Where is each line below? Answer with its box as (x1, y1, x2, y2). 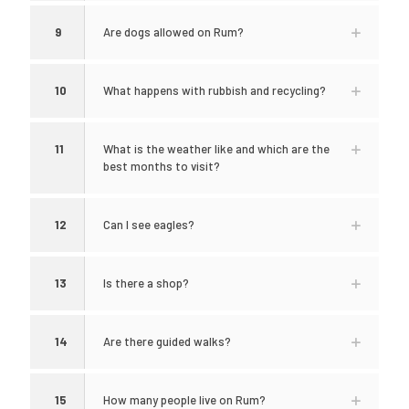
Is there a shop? (103, 276, 189, 290)
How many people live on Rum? (103, 393, 266, 407)
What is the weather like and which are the (103, 142, 330, 156)
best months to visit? (103, 159, 220, 173)
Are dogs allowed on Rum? (103, 25, 244, 39)
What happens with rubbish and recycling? (103, 83, 326, 98)
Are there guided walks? (103, 334, 231, 349)
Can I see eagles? (103, 217, 194, 232)
